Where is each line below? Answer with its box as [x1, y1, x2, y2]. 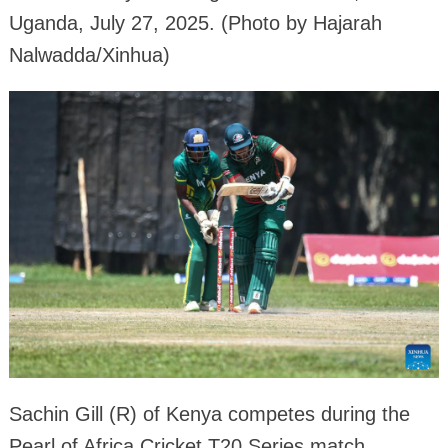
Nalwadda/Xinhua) [8, 44, 170, 67]
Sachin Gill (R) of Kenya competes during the [8, 403, 410, 426]
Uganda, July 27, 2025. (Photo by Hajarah [8, 12, 382, 35]
